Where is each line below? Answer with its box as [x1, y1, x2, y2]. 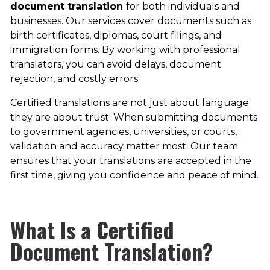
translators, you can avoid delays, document [10, 58, 221, 71]
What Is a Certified [10, 213, 174, 246]
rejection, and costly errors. [10, 73, 140, 85]
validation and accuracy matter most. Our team [10, 140, 238, 152]
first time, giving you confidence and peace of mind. [10, 169, 259, 181]
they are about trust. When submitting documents [10, 111, 257, 124]
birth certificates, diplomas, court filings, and [10, 30, 222, 42]
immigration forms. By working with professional [10, 44, 240, 56]
